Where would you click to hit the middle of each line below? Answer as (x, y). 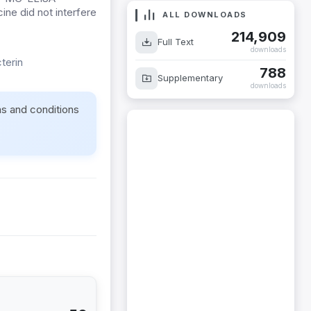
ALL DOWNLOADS (203, 15)
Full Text (176, 42)
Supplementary (190, 78)
